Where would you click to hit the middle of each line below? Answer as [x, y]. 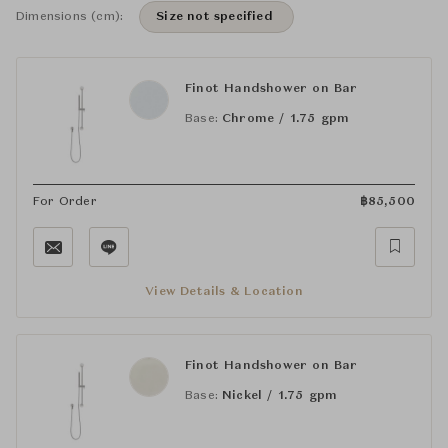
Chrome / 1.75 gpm [286, 119]
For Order [65, 202]
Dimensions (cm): [70, 17]
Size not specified [214, 17]
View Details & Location [224, 292]
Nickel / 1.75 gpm [280, 396]
